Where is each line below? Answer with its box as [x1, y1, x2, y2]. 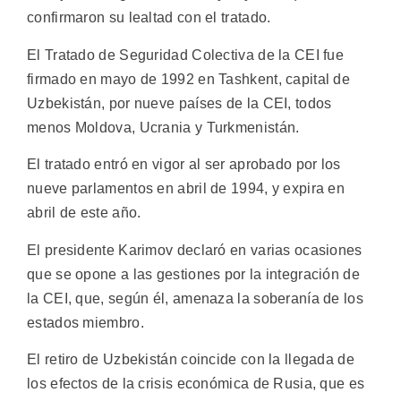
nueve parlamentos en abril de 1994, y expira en [27, 181, 346, 197]
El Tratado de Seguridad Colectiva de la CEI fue [27, 47, 345, 63]
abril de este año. [27, 205, 141, 221]
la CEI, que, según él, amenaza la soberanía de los [27, 290, 363, 306]
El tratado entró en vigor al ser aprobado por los [27, 157, 341, 173]
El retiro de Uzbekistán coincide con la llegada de [27, 351, 354, 367]
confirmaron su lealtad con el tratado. [27, 10, 271, 26]
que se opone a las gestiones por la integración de [27, 266, 360, 282]
